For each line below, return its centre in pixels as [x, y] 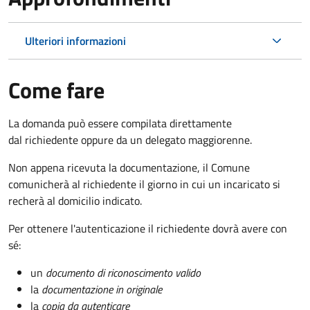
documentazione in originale [102, 289]
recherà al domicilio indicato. [75, 200]
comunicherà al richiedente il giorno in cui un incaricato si [144, 184]
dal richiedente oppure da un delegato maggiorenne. [130, 139]
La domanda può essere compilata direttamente [120, 123]
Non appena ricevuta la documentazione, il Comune [129, 167]
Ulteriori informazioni [75, 40]
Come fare [56, 90]
